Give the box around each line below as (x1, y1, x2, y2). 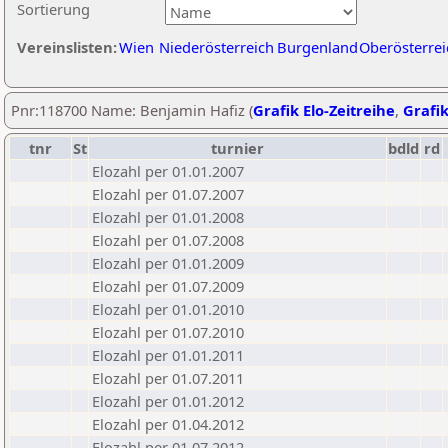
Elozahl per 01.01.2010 (92, 299, 244, 319)
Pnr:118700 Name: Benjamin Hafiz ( (11, 100, 253, 120)
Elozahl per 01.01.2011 (92, 345, 244, 365)
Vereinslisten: (17, 37, 117, 57)
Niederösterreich (159, 37, 274, 57)
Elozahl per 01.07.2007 (92, 184, 244, 204)
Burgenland (277, 37, 358, 57)
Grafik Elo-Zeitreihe (253, 100, 395, 120)
